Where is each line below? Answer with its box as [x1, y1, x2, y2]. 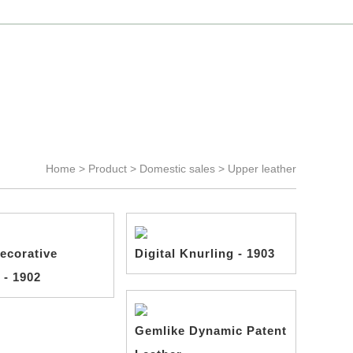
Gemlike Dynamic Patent [134, 324, 287, 337]
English [248, 6, 284, 18]
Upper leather [228, 162, 296, 175]
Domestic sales [139, 162, 215, 175]
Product [88, 162, 127, 175]
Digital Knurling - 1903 [134, 247, 275, 260]
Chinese [197, 6, 238, 18]
